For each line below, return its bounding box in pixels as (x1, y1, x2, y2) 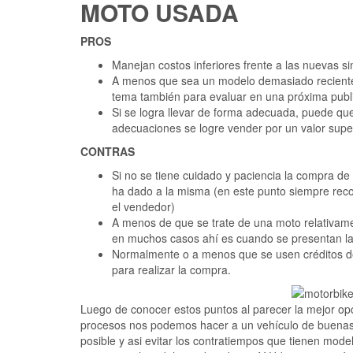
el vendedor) (112, 199, 175, 215)
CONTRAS (80, 143, 135, 160)
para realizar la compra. (112, 262, 231, 278)
